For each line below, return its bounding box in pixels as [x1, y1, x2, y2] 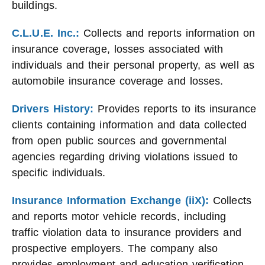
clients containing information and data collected [12, 119, 247, 131]
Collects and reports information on [79, 27, 255, 39]
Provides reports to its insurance [93, 103, 256, 115]
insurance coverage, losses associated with [12, 43, 224, 55]
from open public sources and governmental [12, 135, 227, 147]
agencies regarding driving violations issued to [12, 151, 238, 163]
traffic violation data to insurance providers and [12, 227, 241, 238]
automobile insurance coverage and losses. [12, 75, 224, 87]
